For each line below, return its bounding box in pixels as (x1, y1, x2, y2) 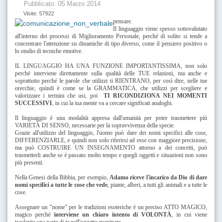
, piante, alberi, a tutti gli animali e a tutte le (107, 181, 208, 188)
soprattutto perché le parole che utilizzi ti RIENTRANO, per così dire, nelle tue (15, 77, 207, 84)
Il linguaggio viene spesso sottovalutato (113, 25, 207, 32)
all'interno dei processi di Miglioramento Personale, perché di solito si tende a (15, 32, 207, 40)
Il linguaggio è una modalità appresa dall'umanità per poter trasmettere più (15, 114, 207, 121)
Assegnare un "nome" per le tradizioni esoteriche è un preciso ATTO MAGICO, (15, 203, 207, 211)
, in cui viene (171, 211, 208, 218)
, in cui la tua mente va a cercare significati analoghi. (52, 99, 173, 107)
